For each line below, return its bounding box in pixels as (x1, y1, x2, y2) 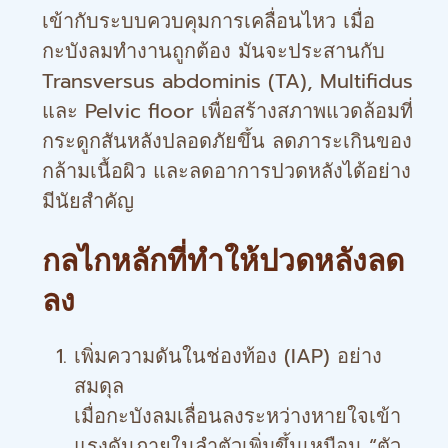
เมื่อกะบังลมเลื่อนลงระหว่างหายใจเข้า (74, 401, 401, 431)
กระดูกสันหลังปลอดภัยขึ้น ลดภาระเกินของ (42, 126, 412, 156)
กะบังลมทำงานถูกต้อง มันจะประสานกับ (42, 36, 385, 66)
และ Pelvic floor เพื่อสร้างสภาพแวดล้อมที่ (42, 96, 413, 126)
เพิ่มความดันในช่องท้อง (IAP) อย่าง (74, 341, 382, 371)
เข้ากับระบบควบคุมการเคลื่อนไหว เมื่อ (42, 6, 375, 36)
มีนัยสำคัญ (42, 186, 134, 216)
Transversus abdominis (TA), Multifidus (42, 66, 413, 96)
